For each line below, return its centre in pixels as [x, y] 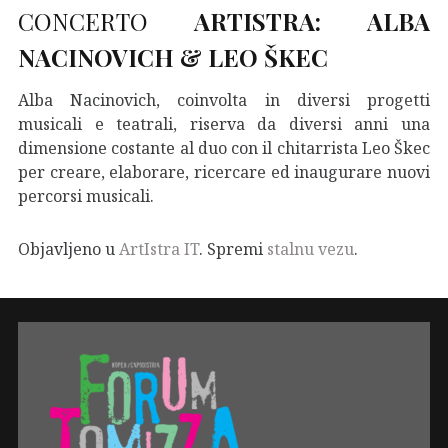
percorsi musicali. [86, 195]
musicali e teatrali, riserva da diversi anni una [224, 123]
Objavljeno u [68, 248]
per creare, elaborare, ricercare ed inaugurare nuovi [224, 171]
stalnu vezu [310, 248]
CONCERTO [106, 20]
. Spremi [233, 248]
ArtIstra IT [159, 248]
